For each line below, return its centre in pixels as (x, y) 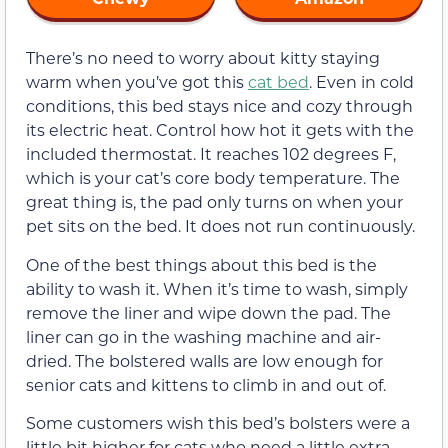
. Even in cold (361, 82)
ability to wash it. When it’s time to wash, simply (217, 288)
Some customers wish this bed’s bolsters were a (218, 423)
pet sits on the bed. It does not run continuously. (220, 226)
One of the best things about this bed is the (201, 264)
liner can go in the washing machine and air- (203, 336)
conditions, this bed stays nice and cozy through (219, 106)
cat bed (278, 82)
